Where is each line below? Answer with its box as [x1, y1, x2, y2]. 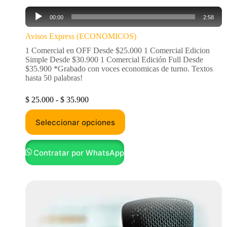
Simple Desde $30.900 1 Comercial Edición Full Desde [25, 55, 203, 64]
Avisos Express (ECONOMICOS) [25, 32, 136, 41]
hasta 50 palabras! [25, 73, 83, 82]
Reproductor [25, 6, 65, 15]
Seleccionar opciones [35, 117, 115, 127]
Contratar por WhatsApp [33, 147, 125, 158]
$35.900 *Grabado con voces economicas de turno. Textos [25, 64, 213, 73]
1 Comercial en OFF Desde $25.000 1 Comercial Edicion [25, 46, 210, 55]
